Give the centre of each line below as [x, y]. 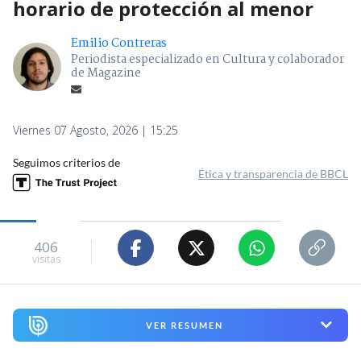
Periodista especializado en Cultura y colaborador [207, 60]
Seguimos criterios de [66, 163]
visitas [46, 259]
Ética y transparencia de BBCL [273, 174]
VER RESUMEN [184, 325]
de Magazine [106, 74]
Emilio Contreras [119, 44]
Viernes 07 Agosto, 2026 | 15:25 [95, 131]
